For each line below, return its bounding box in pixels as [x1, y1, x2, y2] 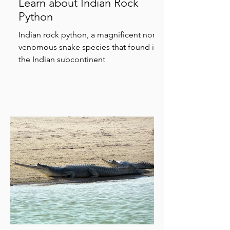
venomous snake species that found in [18, 42, 159, 52]
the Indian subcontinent [18, 54, 105, 64]
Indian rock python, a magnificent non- [18, 30, 160, 40]
